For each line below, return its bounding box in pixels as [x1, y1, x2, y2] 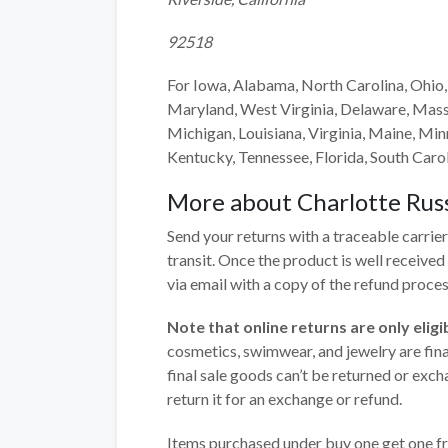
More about [167, 187, 297, 217]
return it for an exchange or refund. [167, 389, 402, 409]
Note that [167, 317, 240, 337]
